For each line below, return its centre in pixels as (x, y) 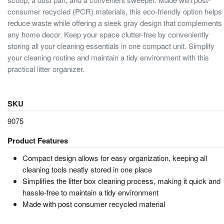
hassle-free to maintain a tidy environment (90, 192)
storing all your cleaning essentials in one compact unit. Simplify (111, 45)
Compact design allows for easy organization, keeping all (115, 157)
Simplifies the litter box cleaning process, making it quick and (121, 180)
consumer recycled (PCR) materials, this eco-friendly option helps (115, 11)
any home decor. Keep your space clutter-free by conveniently (108, 34)
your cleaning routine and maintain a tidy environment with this (108, 57)
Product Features (38, 140)
